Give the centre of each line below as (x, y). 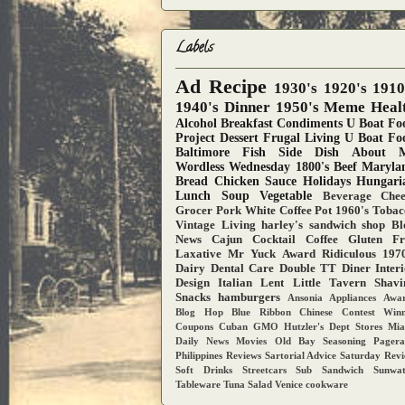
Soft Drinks (204, 370)
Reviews (243, 356)
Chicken (236, 182)
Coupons (194, 327)
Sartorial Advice (301, 356)
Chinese (316, 312)
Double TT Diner (325, 269)
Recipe (237, 87)
